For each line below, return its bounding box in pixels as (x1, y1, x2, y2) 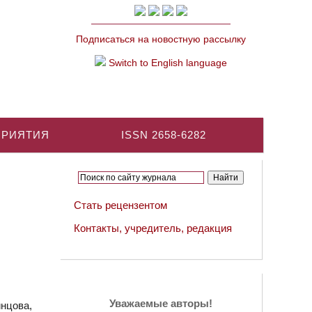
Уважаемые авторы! (109, 297, 212, 309)
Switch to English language (106, 57, 227, 68)
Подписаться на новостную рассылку (76, 33, 246, 45)
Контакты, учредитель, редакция (74, 222, 232, 234)
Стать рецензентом (74, 199, 167, 211)
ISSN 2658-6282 (121, 129, 206, 141)
